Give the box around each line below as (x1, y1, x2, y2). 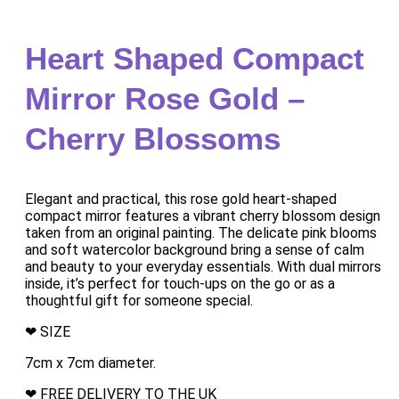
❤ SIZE (25, 323, 70, 340)
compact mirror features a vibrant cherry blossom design (25, 208, 380, 224)
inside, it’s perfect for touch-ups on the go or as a (25, 275, 335, 292)
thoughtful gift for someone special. (25, 292, 253, 309)
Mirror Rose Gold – (25, 81, 305, 116)
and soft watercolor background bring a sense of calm (25, 241, 364, 258)
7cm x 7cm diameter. (25, 354, 156, 371)
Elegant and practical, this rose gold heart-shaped (25, 191, 337, 208)
